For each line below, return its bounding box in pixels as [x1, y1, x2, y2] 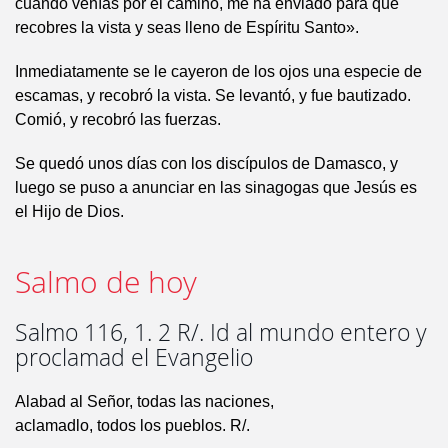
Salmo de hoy [15, 262, 197, 303]
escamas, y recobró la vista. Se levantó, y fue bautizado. [15, 87, 411, 105]
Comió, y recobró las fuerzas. [15, 111, 221, 129]
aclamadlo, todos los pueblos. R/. [15, 417, 250, 435]
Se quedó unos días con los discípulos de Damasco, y [15, 155, 398, 173]
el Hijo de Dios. [15, 203, 124, 221]
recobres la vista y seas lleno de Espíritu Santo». [15, 19, 359, 37]
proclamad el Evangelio [15, 342, 253, 374]
